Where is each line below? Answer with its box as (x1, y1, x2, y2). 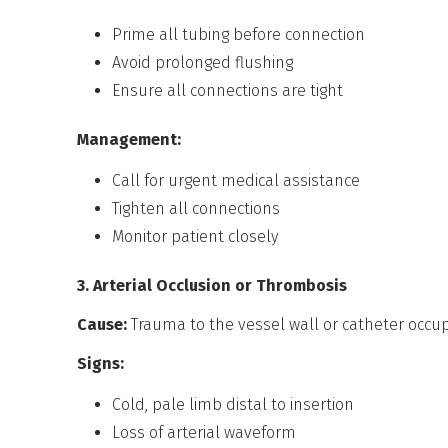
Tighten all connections (112, 198, 281, 218)
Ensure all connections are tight (112, 80, 344, 100)
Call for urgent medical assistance (112, 170, 361, 190)
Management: (77, 129, 182, 149)
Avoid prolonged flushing (112, 52, 294, 72)
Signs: (77, 353, 125, 373)
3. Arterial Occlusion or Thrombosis (77, 275, 348, 295)
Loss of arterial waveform (112, 422, 297, 442)
